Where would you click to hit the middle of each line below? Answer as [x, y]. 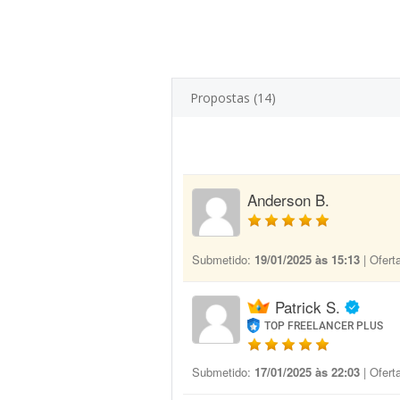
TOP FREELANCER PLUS [324, 326]
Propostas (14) [233, 98]
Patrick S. [308, 307]
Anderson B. [288, 200]
